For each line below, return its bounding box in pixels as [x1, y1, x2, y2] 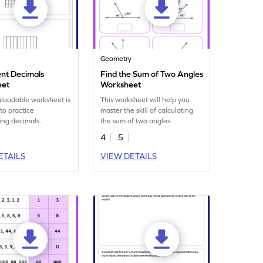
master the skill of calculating [100, 106, 194, 114]
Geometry [100, 55, 132, 63]
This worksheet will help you [100, 96, 190, 104]
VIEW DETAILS [100, 151, 157, 161]
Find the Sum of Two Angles [100, 69, 204, 79]
